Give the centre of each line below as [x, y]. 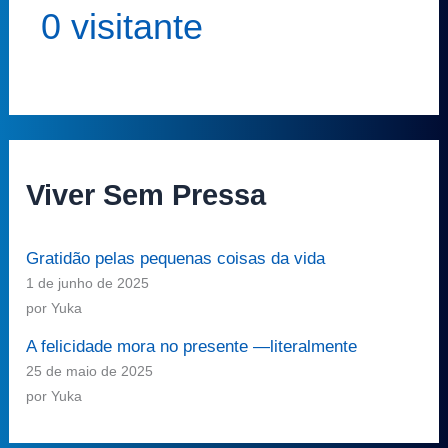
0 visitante [122, 26]
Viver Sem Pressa [146, 195]
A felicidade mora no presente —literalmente [192, 346]
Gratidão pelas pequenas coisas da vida [176, 259]
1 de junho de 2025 [88, 283]
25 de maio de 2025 [90, 370]
